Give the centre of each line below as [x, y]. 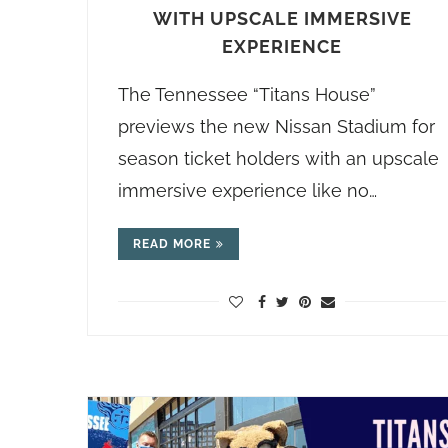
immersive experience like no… [247, 190]
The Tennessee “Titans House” [247, 94]
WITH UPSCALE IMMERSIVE [282, 18]
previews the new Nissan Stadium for [276, 126]
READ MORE [172, 244]
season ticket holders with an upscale [278, 158]
